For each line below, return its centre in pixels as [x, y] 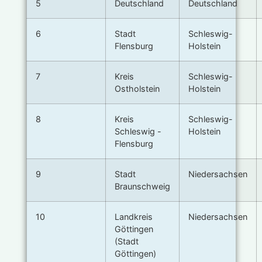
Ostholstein [137, 89]
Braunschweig [142, 187]
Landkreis [133, 217]
